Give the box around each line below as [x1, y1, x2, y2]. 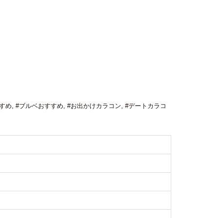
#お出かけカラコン [67, 102, 121, 109]
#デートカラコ [125, 102, 166, 109]
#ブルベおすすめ [16, 102, 63, 109]
